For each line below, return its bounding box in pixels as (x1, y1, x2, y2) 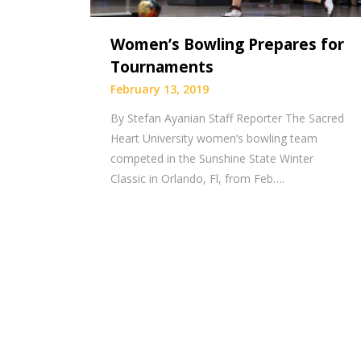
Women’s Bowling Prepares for (110, 34, 344, 56)
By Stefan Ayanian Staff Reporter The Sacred (110, 110, 344, 127)
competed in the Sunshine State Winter (110, 151, 313, 167)
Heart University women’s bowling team (110, 131, 317, 147)
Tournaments (110, 56, 214, 78)
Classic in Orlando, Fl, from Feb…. (110, 171, 284, 187)
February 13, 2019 (110, 81, 209, 98)
